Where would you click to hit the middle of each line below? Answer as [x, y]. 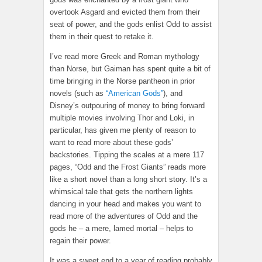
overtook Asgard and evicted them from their [125, 12]
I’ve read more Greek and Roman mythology [125, 57]
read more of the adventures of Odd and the [124, 216]
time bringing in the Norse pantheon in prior [122, 81]
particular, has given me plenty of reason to [123, 130]
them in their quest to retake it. [102, 37]
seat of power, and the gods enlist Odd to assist [131, 25]
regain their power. [80, 241]
